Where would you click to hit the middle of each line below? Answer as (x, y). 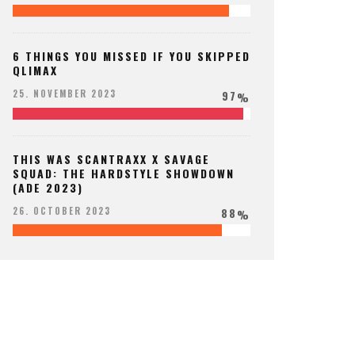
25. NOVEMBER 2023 (65, 94)
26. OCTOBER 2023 (62, 210)
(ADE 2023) (48, 187)
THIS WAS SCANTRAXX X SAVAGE (111, 158)
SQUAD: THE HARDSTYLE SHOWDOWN (124, 173)
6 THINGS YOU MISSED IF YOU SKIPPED (132, 56)
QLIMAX (35, 71)
